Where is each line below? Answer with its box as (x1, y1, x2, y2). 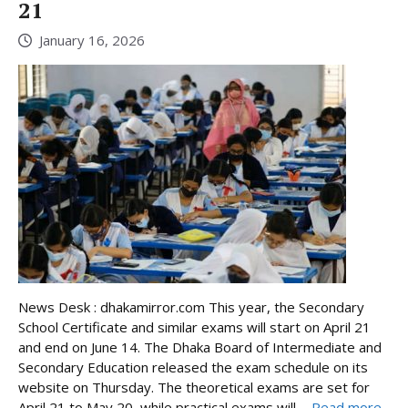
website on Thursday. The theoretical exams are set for (18, 377, 370, 396)
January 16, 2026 (39, 30, 145, 49)
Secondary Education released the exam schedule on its (18, 357, 368, 376)
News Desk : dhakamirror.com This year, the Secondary (18, 297, 364, 316)
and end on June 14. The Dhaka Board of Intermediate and (18, 337, 382, 356)
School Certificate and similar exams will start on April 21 (18, 317, 371, 336)
